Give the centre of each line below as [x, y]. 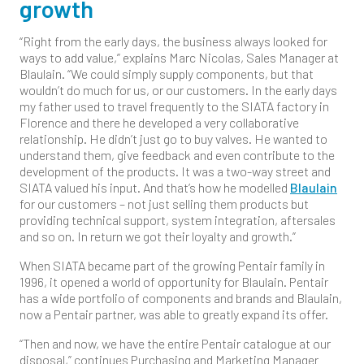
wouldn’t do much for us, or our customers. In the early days [178, 89]
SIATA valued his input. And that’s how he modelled [155, 187]
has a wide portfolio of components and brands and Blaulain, [181, 297]
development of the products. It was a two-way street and [175, 171]
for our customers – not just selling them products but [164, 203]
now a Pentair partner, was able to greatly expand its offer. [176, 314]
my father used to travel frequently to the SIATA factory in [174, 106]
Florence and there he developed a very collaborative [159, 122]
